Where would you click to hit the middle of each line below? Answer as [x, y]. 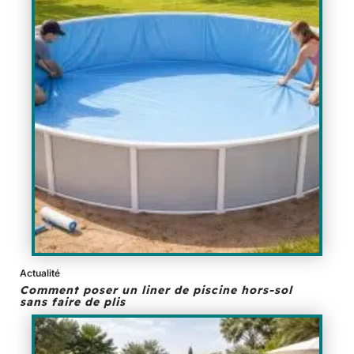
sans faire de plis [73, 302]
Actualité [40, 273]
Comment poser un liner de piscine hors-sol [156, 290]
